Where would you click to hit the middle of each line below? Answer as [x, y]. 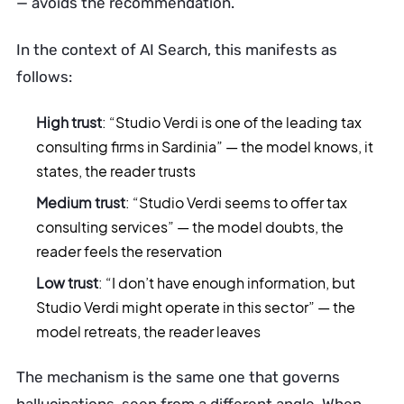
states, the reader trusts [116, 171]
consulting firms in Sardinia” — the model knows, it [205, 147]
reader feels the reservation [129, 251]
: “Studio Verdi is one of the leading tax [232, 122]
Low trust [67, 283]
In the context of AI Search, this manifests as [177, 50]
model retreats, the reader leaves [148, 331]
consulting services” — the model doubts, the [190, 227]
